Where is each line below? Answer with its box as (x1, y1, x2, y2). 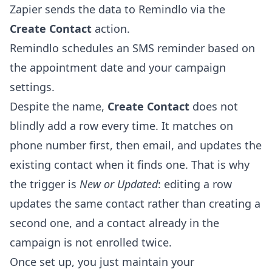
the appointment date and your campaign (10, 60, 226, 75)
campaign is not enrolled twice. (10, 235, 172, 250)
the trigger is (10, 177, 80, 192)
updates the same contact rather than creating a (10, 196, 260, 211)
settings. (10, 80, 55, 95)
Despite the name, (10, 99, 107, 114)
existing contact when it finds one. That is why (10, 157, 250, 172)
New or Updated (80, 177, 158, 192)
